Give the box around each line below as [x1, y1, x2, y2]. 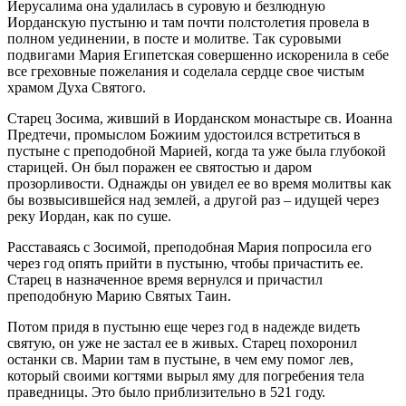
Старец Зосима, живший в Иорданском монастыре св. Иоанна [7, 110, 392, 126]
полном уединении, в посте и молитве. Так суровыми [7, 30, 342, 46]
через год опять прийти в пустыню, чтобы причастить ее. [7, 255, 363, 271]
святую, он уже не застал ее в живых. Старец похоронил [7, 334, 357, 351]
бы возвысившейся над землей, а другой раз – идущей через [7, 191, 379, 208]
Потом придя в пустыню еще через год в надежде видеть [7, 318, 360, 334]
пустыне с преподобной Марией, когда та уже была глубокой [7, 142, 386, 159]
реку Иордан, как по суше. [7, 208, 171, 224]
